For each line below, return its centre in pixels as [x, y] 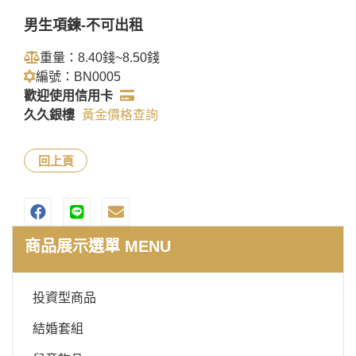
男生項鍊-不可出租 [83, 25]
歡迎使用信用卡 [68, 95]
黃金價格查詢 [120, 114]
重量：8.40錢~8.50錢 [100, 57]
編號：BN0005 [78, 76]
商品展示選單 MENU [98, 246]
